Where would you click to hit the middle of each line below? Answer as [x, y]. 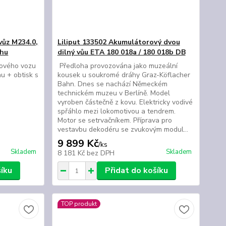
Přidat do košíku [136, 171]
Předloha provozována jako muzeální [117, 66]
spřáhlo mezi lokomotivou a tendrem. [116, 111]
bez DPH [100, 153]
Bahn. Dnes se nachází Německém [112, 84]
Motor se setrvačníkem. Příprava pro [115, 120]
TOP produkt [79, 204]
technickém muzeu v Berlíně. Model [114, 93]
